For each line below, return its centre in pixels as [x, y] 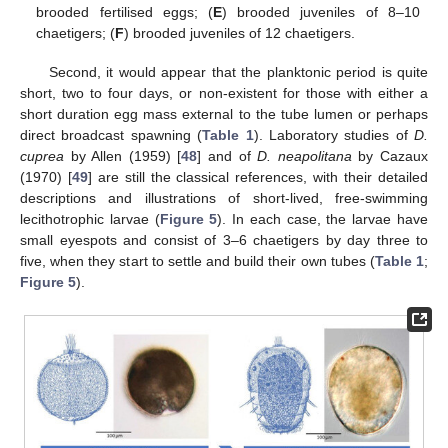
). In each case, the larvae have [323, 218]
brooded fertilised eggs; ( [124, 12]
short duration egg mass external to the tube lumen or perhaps [224, 113]
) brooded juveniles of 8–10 [320, 12]
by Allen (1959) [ [123, 155]
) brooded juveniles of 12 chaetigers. [240, 33]
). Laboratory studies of [333, 134]
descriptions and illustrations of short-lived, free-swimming [224, 197]
